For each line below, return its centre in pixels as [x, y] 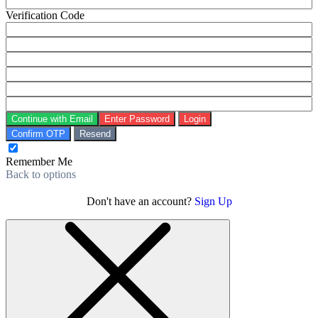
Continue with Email [52, 119]
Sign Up [213, 202]
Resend [95, 134]
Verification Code [45, 16]
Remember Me [39, 162]
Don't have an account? [140, 202]
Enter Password [137, 119]
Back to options [41, 175]
